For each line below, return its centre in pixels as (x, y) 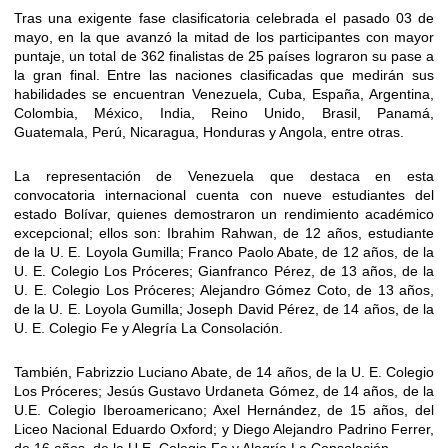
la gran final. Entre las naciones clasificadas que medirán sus (224, 74)
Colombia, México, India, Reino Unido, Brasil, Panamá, (224, 112)
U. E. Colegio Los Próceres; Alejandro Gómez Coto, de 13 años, (224, 289)
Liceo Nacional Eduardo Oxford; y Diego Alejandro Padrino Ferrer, (224, 428)
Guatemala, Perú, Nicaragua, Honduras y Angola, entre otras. (209, 131)
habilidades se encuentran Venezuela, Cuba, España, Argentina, (224, 93)
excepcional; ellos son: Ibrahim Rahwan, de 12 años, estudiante (224, 232)
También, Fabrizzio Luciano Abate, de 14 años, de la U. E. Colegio (224, 371)
